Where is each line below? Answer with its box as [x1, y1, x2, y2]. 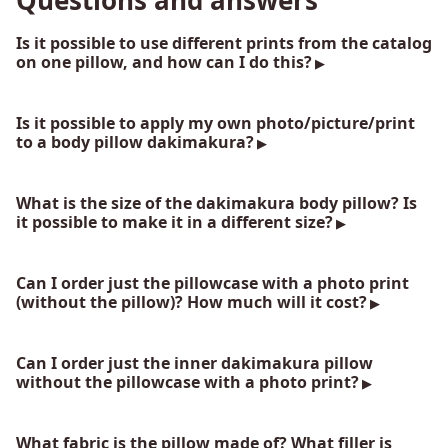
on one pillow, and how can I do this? [16, 51, 312, 74]
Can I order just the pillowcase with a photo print [16, 272, 409, 295]
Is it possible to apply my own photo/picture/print [16, 112, 415, 135]
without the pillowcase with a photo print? [16, 371, 359, 394]
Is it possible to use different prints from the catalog [16, 32, 432, 55]
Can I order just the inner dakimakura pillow [16, 352, 373, 375]
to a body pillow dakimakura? [16, 131, 254, 154]
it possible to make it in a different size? [16, 211, 333, 234]
